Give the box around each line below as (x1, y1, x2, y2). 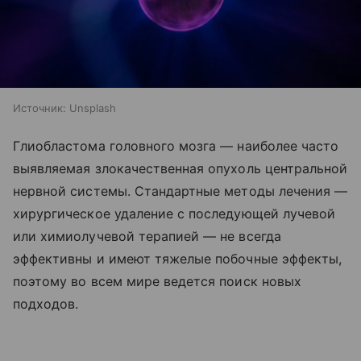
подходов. (13, 295, 79, 312)
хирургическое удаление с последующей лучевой (13, 205, 336, 222)
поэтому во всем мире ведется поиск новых (13, 272, 301, 289)
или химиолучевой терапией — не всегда (13, 227, 281, 244)
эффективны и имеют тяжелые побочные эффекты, (13, 250, 342, 267)
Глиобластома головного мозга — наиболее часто (13, 137, 339, 154)
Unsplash (69, 101, 116, 114)
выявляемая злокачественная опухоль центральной (13, 160, 348, 176)
